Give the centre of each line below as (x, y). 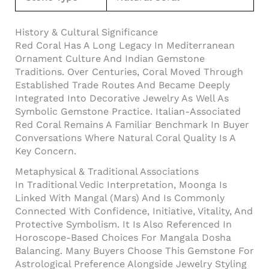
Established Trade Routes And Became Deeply (122, 85)
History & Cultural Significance (86, 32)
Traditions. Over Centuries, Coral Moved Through (129, 71)
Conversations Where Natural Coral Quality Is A (125, 138)
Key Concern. (46, 151)
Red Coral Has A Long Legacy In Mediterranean (125, 45)
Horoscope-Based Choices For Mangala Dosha (123, 237)
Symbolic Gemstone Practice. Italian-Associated (128, 111)
